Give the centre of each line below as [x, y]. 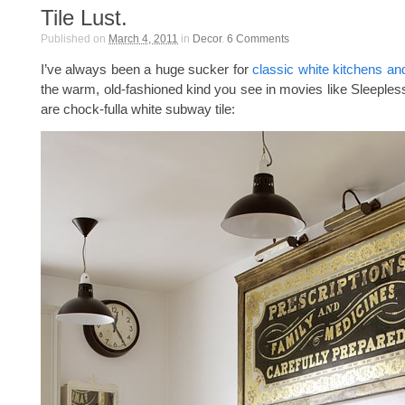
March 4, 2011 [143, 39]
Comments [263, 39]
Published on [75, 39]
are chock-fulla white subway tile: [138, 109]
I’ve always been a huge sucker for [147, 69]
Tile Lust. [84, 18]
